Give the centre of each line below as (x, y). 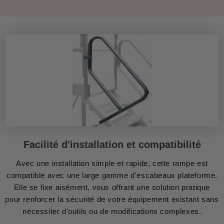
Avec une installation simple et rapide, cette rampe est (112, 163)
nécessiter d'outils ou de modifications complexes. (112, 211)
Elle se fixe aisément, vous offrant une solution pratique (112, 187)
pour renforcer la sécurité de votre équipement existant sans (112, 199)
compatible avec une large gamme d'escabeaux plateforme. (112, 175)
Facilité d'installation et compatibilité (112, 145)
